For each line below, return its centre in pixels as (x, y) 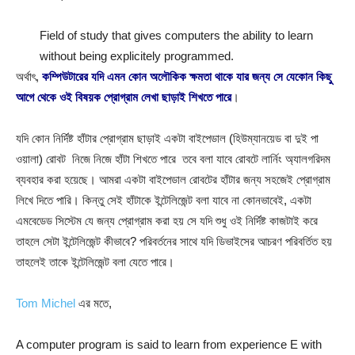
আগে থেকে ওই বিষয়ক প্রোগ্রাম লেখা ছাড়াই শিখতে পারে (124, 97)
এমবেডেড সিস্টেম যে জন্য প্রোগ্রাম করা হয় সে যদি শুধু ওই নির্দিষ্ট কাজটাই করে (167, 221)
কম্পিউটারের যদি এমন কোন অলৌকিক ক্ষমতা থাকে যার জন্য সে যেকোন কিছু (187, 76)
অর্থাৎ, (29, 76)
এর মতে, (94, 303)
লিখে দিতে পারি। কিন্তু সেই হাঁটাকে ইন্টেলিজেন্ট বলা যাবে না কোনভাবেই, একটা (164, 200)
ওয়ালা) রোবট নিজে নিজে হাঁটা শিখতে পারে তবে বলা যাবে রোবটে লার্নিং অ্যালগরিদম (173, 159)
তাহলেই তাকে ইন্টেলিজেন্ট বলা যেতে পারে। (95, 262)
